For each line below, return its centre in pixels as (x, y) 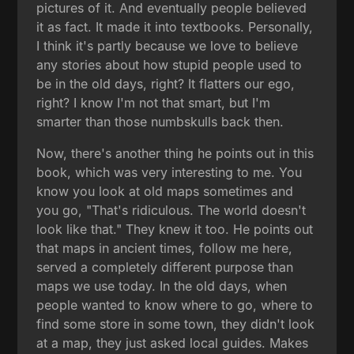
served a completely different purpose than (165, 267)
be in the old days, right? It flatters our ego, (166, 83)
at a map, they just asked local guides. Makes (173, 343)
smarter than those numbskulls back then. (160, 121)
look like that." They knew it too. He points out (175, 229)
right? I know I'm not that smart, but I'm (154, 102)
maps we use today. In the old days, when (162, 286)
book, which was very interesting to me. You (169, 172)
